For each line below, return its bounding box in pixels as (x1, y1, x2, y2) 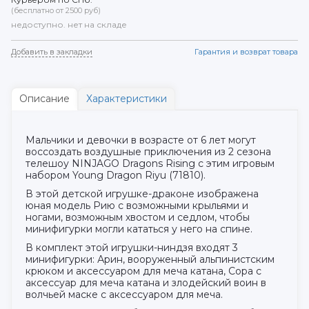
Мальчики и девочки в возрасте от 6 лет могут (26, 133, 256, 146)
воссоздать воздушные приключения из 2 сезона (26, 145, 271, 158)
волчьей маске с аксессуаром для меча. (26, 288, 223, 301)
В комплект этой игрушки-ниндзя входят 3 (26, 241, 238, 254)
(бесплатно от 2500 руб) (11, 5, 101, 15)
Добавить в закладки (11, 46, 92, 57)
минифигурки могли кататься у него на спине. (26, 222, 252, 235)
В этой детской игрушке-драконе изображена (26, 187, 259, 200)
